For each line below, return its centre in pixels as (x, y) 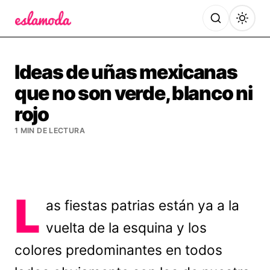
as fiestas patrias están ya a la (143, 206)
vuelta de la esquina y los (127, 228)
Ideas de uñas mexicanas (126, 72)
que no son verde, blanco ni (133, 93)
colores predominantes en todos (118, 250)
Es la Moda (41, 33)
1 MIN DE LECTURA (50, 130)
